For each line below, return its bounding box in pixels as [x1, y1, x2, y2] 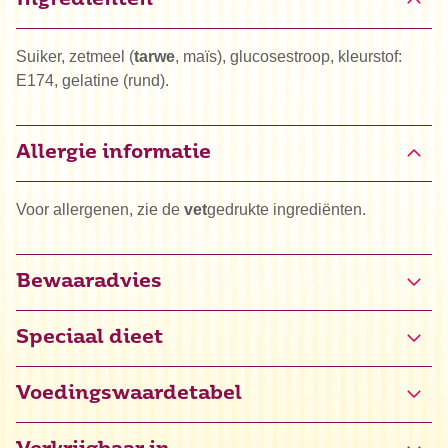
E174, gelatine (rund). [16, 71, 169, 89]
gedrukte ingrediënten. [207, 200, 366, 218]
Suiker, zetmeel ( [16, 47, 134, 65]
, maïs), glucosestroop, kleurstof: [175, 47, 402, 65]
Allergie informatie [16, 143, 211, 163]
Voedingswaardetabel [16, 384, 242, 404]
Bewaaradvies [16, 272, 162, 292]
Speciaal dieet [16, 328, 163, 348]
